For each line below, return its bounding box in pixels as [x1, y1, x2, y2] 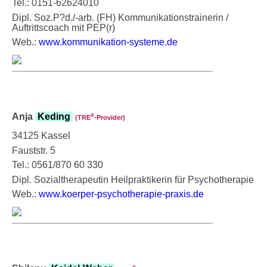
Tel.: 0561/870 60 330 [12, 159, 103, 170]
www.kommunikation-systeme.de [39, 36, 178, 47]
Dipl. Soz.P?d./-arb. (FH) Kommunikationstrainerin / [12, 12, 228, 23]
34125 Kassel [12, 130, 70, 141]
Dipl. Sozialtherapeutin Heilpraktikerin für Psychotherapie [12, 174, 254, 185]
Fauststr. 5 [12, 145, 55, 156]
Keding [35, 111, 73, 122]
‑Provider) [94, 113, 125, 121]
